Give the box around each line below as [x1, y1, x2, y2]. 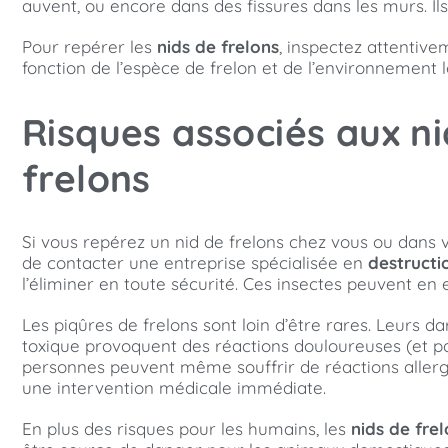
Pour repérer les [22, 36, 157, 57]
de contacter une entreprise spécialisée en [22, 252, 368, 274]
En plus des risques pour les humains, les [22, 418, 351, 440]
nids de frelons [157, 36, 279, 57]
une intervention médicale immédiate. [22, 377, 326, 399]
